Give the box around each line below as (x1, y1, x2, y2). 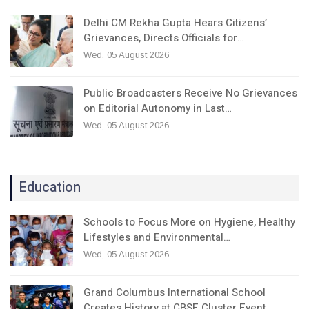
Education (19, 177, 81, 198)
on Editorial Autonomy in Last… (83, 101, 232, 117)
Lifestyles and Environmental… (83, 230, 230, 246)
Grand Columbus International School (83, 285, 266, 301)
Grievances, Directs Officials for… (83, 30, 244, 46)
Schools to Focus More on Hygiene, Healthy (83, 215, 295, 230)
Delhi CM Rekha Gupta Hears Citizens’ (83, 15, 267, 31)
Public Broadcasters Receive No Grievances (83, 86, 297, 101)
